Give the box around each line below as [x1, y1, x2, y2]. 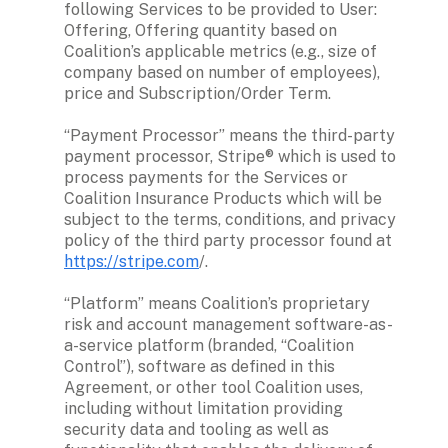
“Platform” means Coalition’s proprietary [64, 293, 370, 313]
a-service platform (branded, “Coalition [64, 335, 354, 355]
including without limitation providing [64, 398, 343, 418]
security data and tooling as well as [64, 419, 329, 439]
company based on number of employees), [64, 62, 380, 82]
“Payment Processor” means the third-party [64, 125, 395, 145]
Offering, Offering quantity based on [64, 20, 337, 40]
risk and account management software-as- [64, 314, 393, 334]
